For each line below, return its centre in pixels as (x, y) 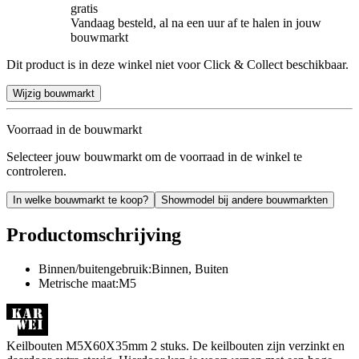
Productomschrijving (94, 234)
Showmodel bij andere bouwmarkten (244, 200)
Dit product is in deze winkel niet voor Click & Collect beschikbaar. (177, 64)
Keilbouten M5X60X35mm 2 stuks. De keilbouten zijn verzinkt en (175, 345)
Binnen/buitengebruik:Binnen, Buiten (133, 268)
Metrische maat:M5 (87, 283)
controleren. (36, 171)
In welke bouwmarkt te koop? (81, 200)
